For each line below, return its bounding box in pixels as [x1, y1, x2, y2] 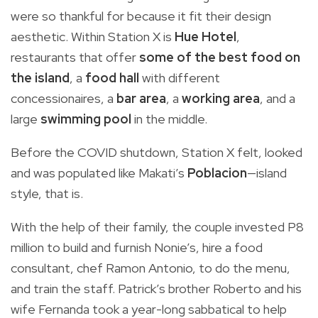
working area [182, 90, 260, 107]
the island [11, 70, 70, 87]
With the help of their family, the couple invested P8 [11, 219, 304, 236]
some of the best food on [139, 49, 300, 66]
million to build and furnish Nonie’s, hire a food [11, 239, 263, 256]
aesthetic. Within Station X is [11, 28, 175, 45]
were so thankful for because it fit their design [11, 8, 271, 25]
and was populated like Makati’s [11, 165, 187, 182]
